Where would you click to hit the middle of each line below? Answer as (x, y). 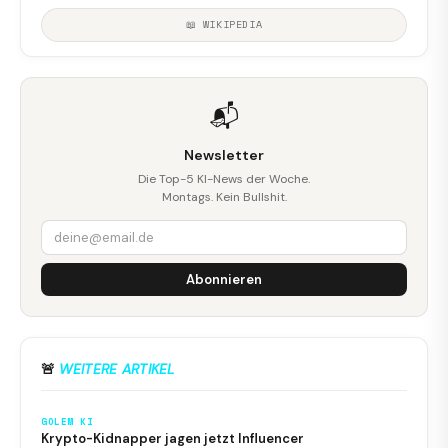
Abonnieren (224, 279)
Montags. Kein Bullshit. (224, 196)
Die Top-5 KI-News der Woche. (224, 178)
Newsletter (224, 154)
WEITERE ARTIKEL (116, 368)
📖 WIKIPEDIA (224, 24)
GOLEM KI (67, 421)
